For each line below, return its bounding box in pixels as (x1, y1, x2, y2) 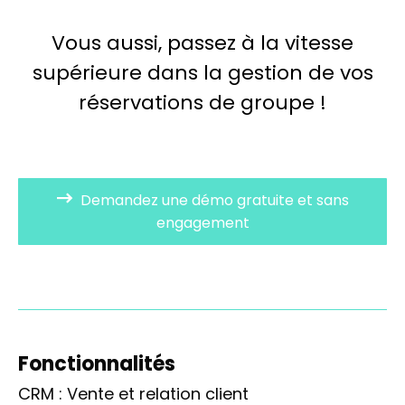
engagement (155, 212, 250, 234)
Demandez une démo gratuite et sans (80, 190, 349, 212)
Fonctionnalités (18, 350, 175, 379)
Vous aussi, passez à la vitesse (52, 29, 353, 58)
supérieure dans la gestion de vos (32, 59, 373, 88)
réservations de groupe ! (79, 89, 326, 118)
